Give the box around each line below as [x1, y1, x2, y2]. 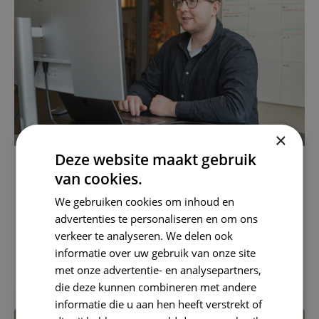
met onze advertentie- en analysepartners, [55, 262, 262, 277]
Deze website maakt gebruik [55, 149, 257, 169]
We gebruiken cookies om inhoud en [55, 194, 235, 209]
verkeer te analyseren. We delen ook [55, 228, 234, 243]
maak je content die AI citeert [31, 228, 252, 246]
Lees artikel [31, 258, 98, 273]
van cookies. [55, 168, 143, 189]
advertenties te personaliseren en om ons [55, 211, 258, 226]
